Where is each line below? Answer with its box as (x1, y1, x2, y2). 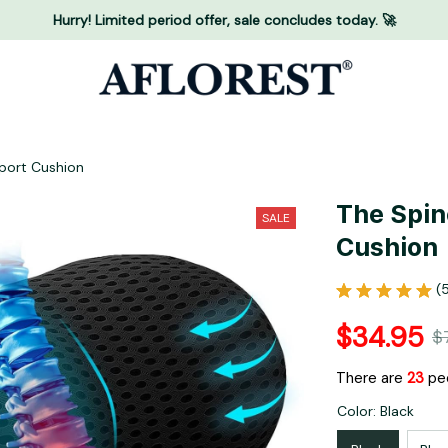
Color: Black (337, 402, 414, 421)
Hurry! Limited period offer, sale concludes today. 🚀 (52, 10, 396, 29)
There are (336, 368, 407, 389)
